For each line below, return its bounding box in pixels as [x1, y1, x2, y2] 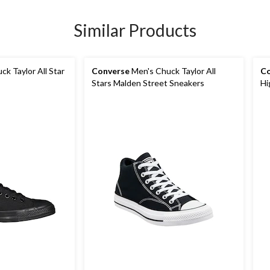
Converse [92, 66, 130, 76]
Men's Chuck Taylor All [130, 66, 216, 76]
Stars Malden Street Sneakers [92, 78, 204, 88]
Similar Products [74, 20, 196, 40]
